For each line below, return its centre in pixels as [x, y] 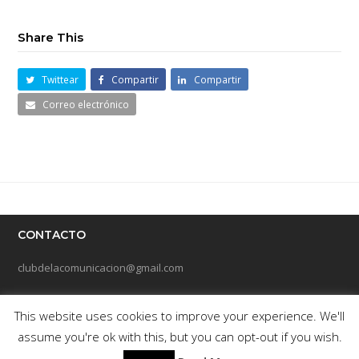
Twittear [61, 79]
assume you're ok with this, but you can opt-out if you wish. [179, 337]
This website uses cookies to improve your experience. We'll [179, 316]
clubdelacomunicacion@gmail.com [101, 268]
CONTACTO [52, 235]
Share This [51, 38]
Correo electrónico [86, 104]
